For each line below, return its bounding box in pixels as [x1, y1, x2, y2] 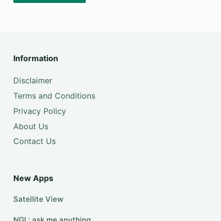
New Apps [13, 173, 53, 184]
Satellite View [13, 194, 63, 204]
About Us [13, 121, 48, 131]
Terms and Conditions [13, 90, 95, 101]
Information [13, 53, 58, 64]
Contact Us [13, 136, 56, 147]
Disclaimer [13, 75, 52, 86]
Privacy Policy [13, 106, 66, 116]
